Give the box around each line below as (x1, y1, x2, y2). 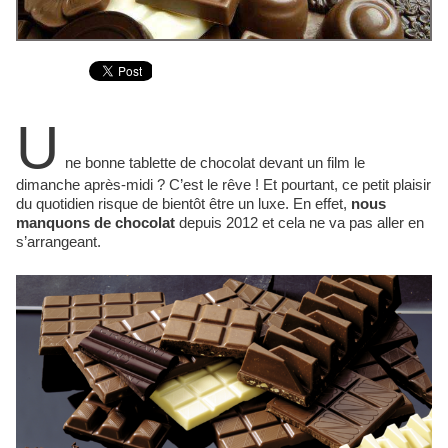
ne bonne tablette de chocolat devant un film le (65, 154, 365, 172)
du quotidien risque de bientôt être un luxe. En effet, (16, 195, 351, 213)
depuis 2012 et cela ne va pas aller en (175, 214, 424, 232)
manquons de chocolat (16, 214, 175, 232)
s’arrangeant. (16, 233, 101, 251)
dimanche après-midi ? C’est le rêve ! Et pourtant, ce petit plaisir (16, 176, 431, 194)
